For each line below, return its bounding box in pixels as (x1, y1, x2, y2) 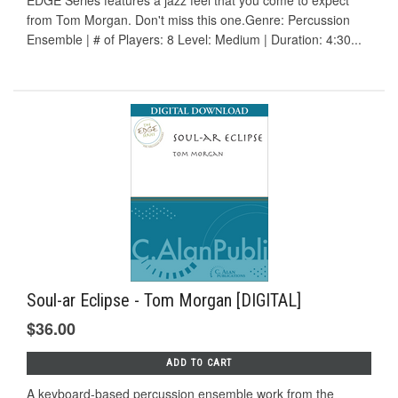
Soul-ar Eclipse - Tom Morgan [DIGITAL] (27, 290, 301, 312)
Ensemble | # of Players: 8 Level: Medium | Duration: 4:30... (27, 30, 362, 49)
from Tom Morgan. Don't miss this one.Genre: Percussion (27, 11, 350, 29)
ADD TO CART (166, 357, 232, 370)
